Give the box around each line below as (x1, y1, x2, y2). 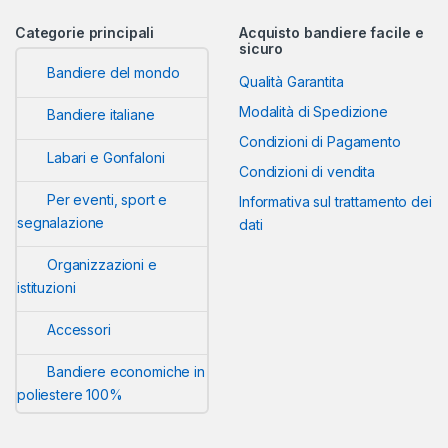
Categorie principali (15, 23, 155, 41)
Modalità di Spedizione (239, 102, 388, 120)
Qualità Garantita (239, 72, 344, 90)
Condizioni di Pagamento (239, 132, 401, 150)
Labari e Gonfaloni (47, 148, 165, 166)
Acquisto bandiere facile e (239, 23, 424, 41)
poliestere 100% (17, 386, 123, 404)
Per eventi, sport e (47, 190, 168, 208)
